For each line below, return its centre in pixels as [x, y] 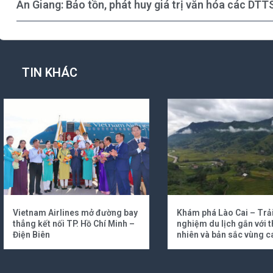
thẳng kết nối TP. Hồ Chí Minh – [74, 223]
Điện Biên [31, 234]
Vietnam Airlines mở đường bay [75, 212]
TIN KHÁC [50, 72]
